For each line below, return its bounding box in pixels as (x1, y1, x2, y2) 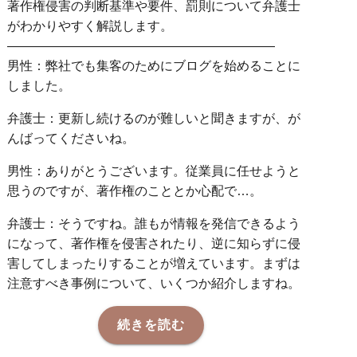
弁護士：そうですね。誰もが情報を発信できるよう (7, 217, 301, 231)
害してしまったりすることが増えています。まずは (7, 257, 301, 271)
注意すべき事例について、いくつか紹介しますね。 (7, 277, 301, 291)
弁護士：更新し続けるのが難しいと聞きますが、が (7, 112, 301, 126)
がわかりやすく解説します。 (7, 19, 174, 33)
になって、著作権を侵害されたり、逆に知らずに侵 (7, 237, 301, 251)
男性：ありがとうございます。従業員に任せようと (7, 164, 301, 178)
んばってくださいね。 (7, 131, 135, 146)
